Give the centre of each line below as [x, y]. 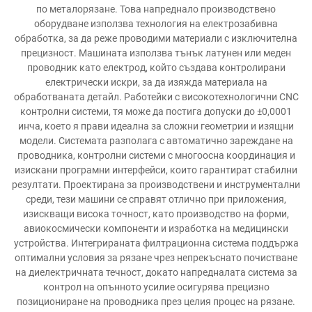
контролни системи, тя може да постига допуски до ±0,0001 [156, 111]
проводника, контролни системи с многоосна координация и [156, 155]
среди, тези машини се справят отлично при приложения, [156, 199]
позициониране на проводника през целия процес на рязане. [156, 302]
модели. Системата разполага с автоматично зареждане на [156, 141]
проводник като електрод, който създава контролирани [156, 68]
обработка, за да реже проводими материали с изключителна [156, 38]
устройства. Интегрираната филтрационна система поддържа [156, 243]
